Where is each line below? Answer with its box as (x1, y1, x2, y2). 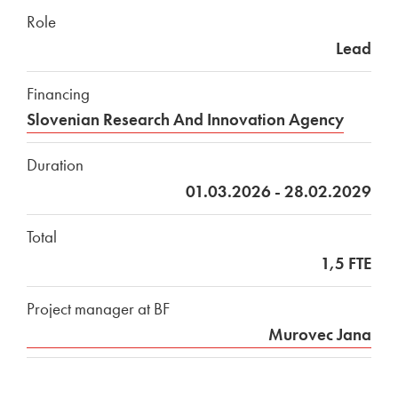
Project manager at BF (27, 298, 170, 321)
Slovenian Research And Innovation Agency (27, 108, 344, 131)
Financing (27, 83, 90, 106)
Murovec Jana (268, 323, 371, 346)
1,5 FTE (321, 252, 371, 275)
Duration (27, 154, 84, 177)
